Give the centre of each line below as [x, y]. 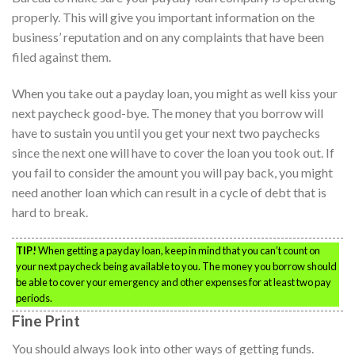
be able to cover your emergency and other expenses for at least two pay [174, 282]
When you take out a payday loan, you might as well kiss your [175, 93]
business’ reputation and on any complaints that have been [168, 36]
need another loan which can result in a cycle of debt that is [169, 192]
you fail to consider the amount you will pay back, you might [172, 172]
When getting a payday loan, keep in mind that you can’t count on [178, 251]
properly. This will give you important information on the [163, 17]
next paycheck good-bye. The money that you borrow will [168, 113]
